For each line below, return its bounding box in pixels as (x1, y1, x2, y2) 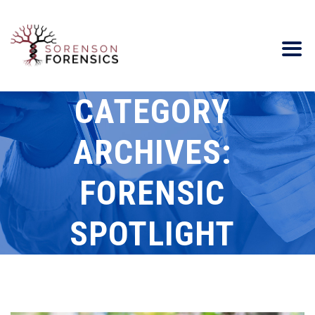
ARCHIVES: (73, 132, 231, 172)
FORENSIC (79, 173, 225, 213)
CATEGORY (75, 91, 230, 131)
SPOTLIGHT (70, 214, 235, 254)
